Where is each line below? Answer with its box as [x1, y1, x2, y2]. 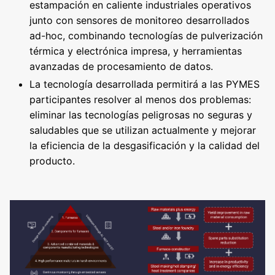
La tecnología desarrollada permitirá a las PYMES [29, 77, 260, 90]
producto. [29, 154, 75, 167]
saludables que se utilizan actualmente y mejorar [29, 123, 256, 136]
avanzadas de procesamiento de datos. [29, 60, 213, 72]
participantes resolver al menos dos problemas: [29, 93, 251, 106]
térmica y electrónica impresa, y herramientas [29, 44, 242, 57]
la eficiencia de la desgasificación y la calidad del [29, 139, 260, 152]
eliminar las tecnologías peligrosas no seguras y [29, 108, 252, 121]
